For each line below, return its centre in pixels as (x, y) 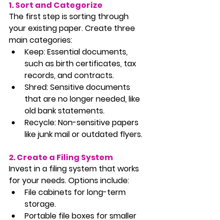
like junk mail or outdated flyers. (83, 134)
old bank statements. (65, 110)
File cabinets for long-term (76, 192)
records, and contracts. (69, 75)
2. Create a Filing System (61, 157)
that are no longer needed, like (83, 99)
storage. (40, 204)
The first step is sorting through (70, 16)
